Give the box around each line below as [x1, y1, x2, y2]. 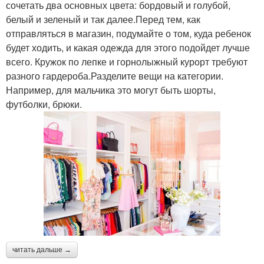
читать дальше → [12, 245, 71, 254]
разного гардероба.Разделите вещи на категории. [6, 69, 223, 82]
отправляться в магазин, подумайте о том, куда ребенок [6, 27, 251, 40]
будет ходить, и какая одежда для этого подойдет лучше [6, 41, 250, 54]
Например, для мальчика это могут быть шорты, [6, 83, 216, 97]
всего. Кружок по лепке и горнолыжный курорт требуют [6, 55, 247, 68]
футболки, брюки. [6, 97, 82, 111]
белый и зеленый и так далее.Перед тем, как [6, 12, 200, 26]
